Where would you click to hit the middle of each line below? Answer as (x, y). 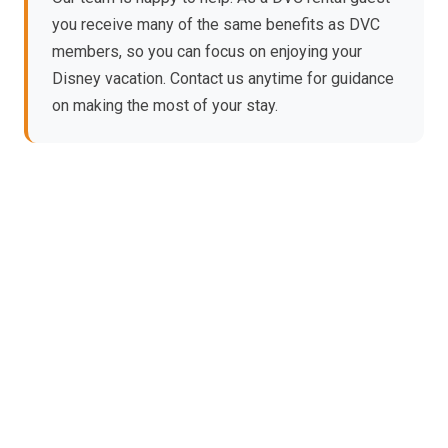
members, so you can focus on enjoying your (207, 51)
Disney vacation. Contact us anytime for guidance (223, 78)
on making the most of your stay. (165, 105)
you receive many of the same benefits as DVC (216, 24)
